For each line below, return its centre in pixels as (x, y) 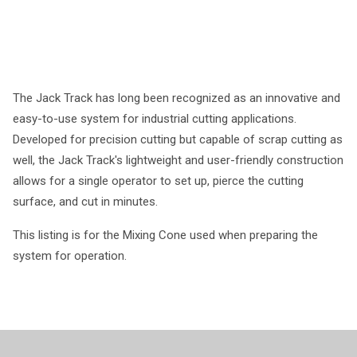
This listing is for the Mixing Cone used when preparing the (165, 235)
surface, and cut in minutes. (85, 202)
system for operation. (70, 256)
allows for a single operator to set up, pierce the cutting (158, 181)
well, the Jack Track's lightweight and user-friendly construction (178, 160)
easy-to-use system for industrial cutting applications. (155, 119)
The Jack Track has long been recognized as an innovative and (177, 98)
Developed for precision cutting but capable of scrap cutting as (178, 139)
